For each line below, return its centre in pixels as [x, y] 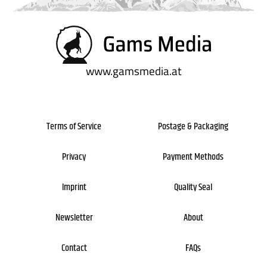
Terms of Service [74, 126]
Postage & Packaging [193, 126]
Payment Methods [193, 157]
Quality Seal [193, 187]
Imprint [74, 187]
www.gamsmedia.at [133, 70]
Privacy [74, 157]
